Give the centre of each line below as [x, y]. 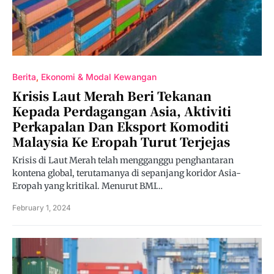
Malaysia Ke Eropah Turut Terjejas [121, 142]
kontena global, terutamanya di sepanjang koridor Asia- [127, 173]
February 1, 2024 [42, 208]
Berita [24, 77]
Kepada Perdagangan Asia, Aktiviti [122, 111]
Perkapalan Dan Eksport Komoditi [120, 126]
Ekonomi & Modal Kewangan [99, 77]
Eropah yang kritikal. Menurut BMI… [87, 186]
